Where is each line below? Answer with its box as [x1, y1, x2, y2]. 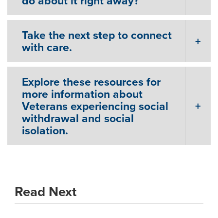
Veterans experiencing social [22, 98, 168, 114]
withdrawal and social [22, 110, 134, 126]
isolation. [22, 122, 68, 138]
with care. [22, 39, 72, 55]
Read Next [15, 182, 76, 201]
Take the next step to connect [22, 27, 172, 43]
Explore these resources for [22, 73, 161, 90]
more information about [22, 86, 143, 102]
